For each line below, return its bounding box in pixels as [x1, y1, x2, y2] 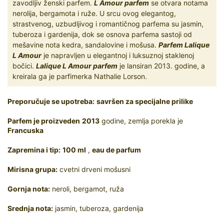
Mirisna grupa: [7, 165, 57, 174]
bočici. [12, 61, 36, 70]
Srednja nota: [7, 204, 53, 213]
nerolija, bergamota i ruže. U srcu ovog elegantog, [12, 9, 176, 18]
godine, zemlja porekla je [99, 116, 183, 125]
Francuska [7, 126, 43, 135]
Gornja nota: [7, 184, 50, 193]
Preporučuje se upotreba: [7, 97, 94, 106]
